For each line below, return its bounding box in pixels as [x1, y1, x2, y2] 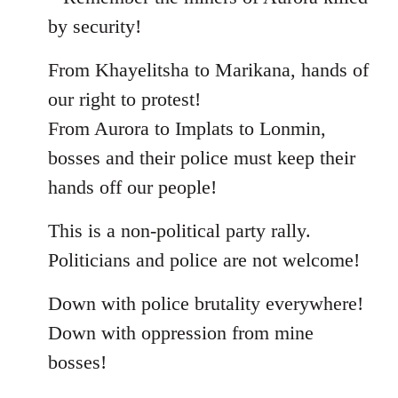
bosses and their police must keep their [48, 146, 355, 169]
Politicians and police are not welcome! [48, 248, 360, 271]
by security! [48, 14, 141, 37]
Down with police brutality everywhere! [48, 291, 363, 314]
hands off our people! [48, 175, 217, 198]
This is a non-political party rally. [48, 219, 311, 242]
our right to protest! [48, 87, 201, 110]
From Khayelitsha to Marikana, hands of [48, 58, 369, 81]
